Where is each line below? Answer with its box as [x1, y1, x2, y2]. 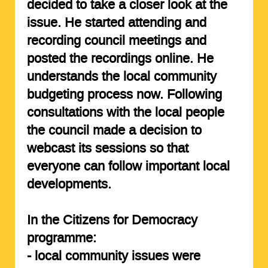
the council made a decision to [26, 121, 202, 139]
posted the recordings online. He [26, 50, 214, 67]
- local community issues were [26, 247, 200, 264]
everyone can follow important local [26, 157, 230, 175]
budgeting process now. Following [26, 86, 222, 103]
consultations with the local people [26, 103, 224, 121]
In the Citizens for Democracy [26, 211, 197, 229]
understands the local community [26, 68, 217, 85]
